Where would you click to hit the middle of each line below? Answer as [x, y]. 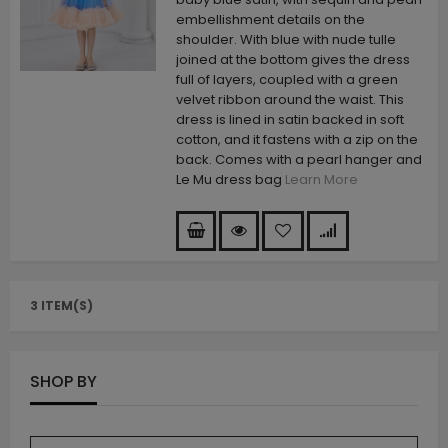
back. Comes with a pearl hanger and [299, 160]
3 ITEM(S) [61, 305]
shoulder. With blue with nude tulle [286, 40]
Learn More [321, 180]
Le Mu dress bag [230, 180]
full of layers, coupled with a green [287, 80]
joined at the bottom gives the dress [293, 60]
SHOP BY [63, 381]
